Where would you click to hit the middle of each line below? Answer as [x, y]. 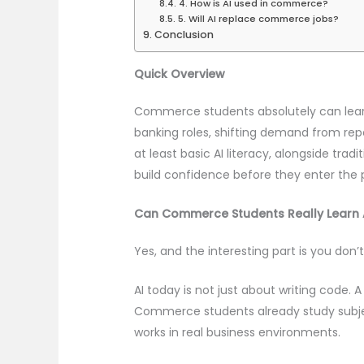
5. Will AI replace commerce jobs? [258, 18]
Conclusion [184, 34]
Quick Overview [180, 74]
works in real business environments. [238, 333]
